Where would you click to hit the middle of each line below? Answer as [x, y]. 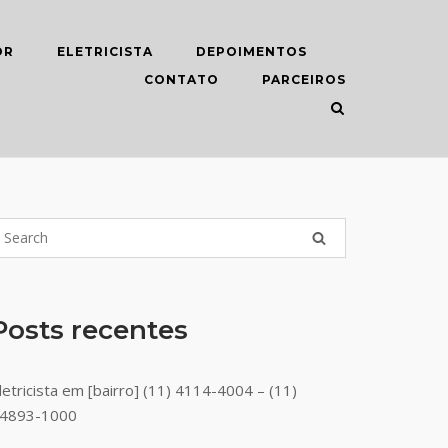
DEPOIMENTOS [251, 52]
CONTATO [181, 80]
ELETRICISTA [105, 52]
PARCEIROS [304, 80]
